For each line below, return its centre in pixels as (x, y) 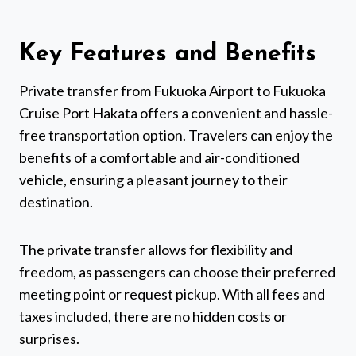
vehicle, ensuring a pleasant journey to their (153, 180)
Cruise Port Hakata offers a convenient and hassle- (176, 113)
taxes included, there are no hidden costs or (153, 317)
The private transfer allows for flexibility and (156, 250)
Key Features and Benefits (168, 55)
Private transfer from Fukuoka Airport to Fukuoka (172, 91)
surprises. (49, 339)
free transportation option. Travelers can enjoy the (176, 135)
